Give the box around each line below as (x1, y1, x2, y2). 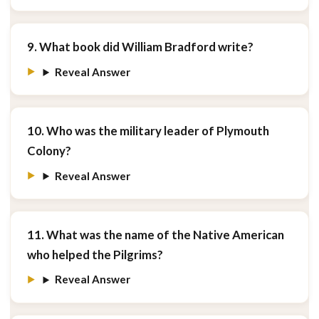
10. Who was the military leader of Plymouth (26, 123, 269, 139)
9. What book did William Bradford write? (26, 39, 253, 55)
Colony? (26, 143, 71, 159)
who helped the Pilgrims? (26, 246, 163, 262)
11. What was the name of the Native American (26, 226, 284, 242)
